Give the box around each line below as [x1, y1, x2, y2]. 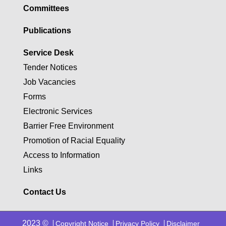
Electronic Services [23, 106, 92, 116]
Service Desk [23, 48, 74, 57]
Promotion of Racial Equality [23, 136, 125, 145]
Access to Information [23, 150, 100, 159]
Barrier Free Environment [23, 121, 114, 130]
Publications [23, 26, 71, 35]
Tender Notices [23, 63, 77, 72]
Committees [23, 4, 69, 13]
